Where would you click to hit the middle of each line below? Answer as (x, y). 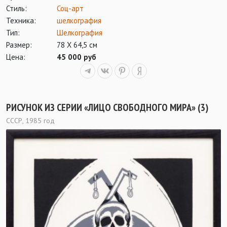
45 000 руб (77, 57)
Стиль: (16, 8)
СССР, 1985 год (30, 120)
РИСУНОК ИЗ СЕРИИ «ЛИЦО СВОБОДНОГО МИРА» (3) (107, 107)
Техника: (21, 20)
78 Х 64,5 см (77, 45)
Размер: (19, 45)
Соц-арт (70, 8)
